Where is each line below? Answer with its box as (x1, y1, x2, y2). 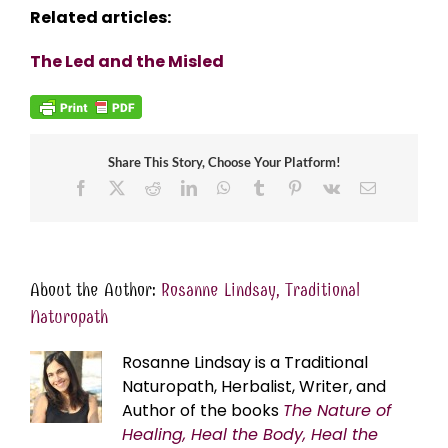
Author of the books (122, 399, 283, 423)
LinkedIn (195, 179, 254, 196)
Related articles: (30, 6, 171, 30)
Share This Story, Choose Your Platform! (107, 153, 341, 170)
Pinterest (301, 179, 356, 196)
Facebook (87, 179, 150, 196)
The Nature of (283, 399, 391, 423)
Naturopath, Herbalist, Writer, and (122, 375, 386, 399)
